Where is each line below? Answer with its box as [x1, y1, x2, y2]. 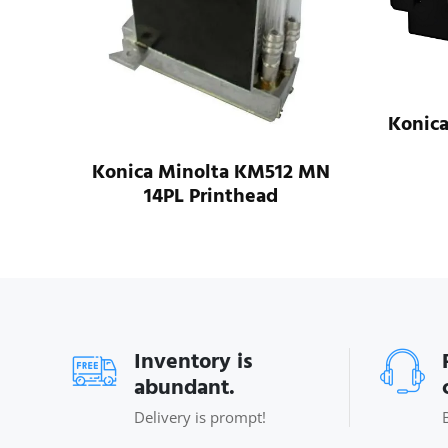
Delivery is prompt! [134, 407, 266, 427]
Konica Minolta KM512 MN [92, 155, 331, 188]
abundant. [134, 368, 235, 405]
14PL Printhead [144, 179, 279, 212]
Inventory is [134, 342, 253, 379]
